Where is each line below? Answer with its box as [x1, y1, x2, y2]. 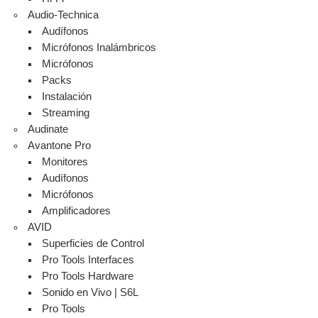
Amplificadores [42, 205, 111, 217]
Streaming [42, 107, 90, 119]
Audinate [28, 124, 69, 136]
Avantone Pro [28, 140, 92, 152]
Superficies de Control [42, 238, 145, 250]
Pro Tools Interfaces [42, 254, 135, 266]
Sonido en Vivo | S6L [42, 287, 139, 299]
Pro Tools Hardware [42, 270, 134, 283]
